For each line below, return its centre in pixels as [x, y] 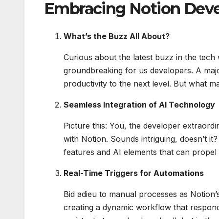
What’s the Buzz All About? [117, 36]
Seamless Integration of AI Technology [139, 104]
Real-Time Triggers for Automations [134, 173]
